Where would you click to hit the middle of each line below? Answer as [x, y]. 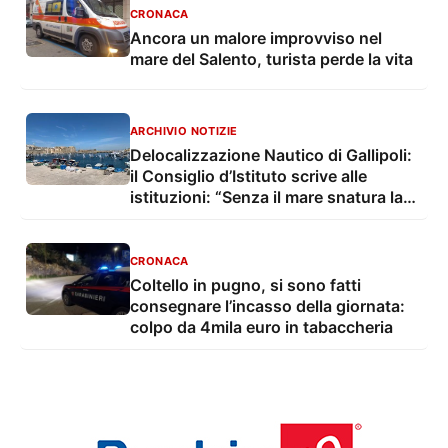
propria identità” [192, 218]
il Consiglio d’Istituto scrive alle [248, 176]
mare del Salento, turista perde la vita [271, 58]
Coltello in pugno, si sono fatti [245, 285]
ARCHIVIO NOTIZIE [184, 131]
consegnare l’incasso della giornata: [267, 306]
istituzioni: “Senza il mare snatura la [266, 197]
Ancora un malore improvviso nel [256, 37]
